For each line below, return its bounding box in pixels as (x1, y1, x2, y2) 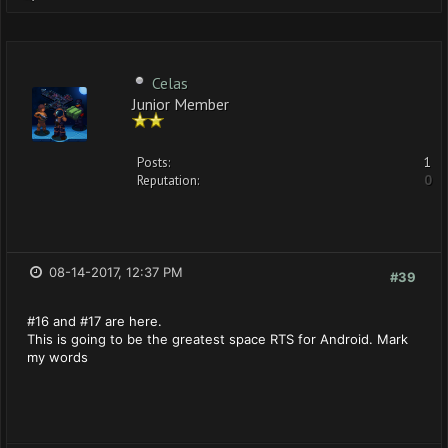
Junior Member (132, 94, 229, 111)
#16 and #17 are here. (27, 313, 162, 329)
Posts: (137, 154, 170, 171)
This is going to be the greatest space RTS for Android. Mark (27, 331, 408, 347)
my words (27, 349, 88, 365)
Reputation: (137, 172, 199, 189)
